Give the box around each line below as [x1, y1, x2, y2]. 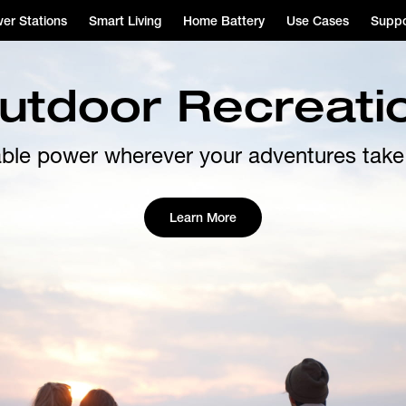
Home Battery [182, 13, 265, 28]
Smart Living [88, 13, 161, 28]
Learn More [169, 210, 237, 225]
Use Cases [285, 13, 349, 28]
